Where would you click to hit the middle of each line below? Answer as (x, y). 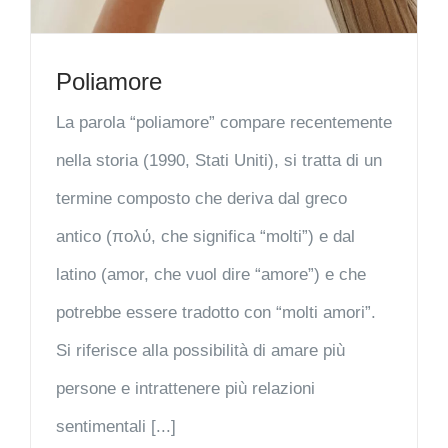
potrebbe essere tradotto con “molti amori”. (216, 313)
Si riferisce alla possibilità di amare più (200, 351)
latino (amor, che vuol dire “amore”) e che (211, 275)
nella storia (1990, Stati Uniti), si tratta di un (219, 161)
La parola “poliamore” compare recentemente (224, 123)
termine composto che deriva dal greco (201, 199)
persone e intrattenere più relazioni (185, 389)
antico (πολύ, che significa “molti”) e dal (205, 237)
